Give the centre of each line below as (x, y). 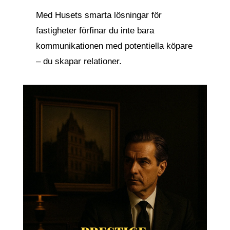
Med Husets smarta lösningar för (99, 15)
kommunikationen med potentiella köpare (114, 46)
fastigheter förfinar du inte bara (95, 31)
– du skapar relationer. (79, 61)
